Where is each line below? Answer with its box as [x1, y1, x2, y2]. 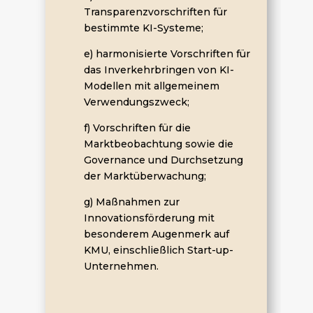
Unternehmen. [83, 259, 159, 272]
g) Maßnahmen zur [83, 195, 180, 208]
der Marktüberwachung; [83, 169, 206, 182]
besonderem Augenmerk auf [83, 227, 229, 240]
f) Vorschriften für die [83, 121, 191, 134]
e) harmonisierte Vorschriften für [83, 47, 250, 60]
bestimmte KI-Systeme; [83, 21, 203, 34]
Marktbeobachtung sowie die [83, 137, 233, 150]
